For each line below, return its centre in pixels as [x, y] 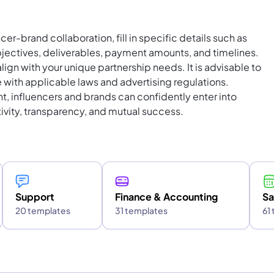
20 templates [43, 211]
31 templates [142, 211]
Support [35, 197]
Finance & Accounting [167, 197]
